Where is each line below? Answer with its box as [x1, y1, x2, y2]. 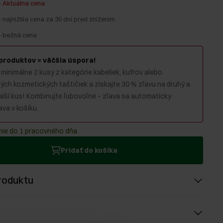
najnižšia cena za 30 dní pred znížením [2, 15, 115, 23]
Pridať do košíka [61, 146, 118, 155]
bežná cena [2, 31, 37, 39]
